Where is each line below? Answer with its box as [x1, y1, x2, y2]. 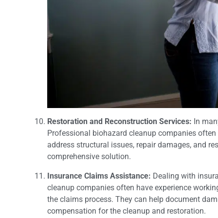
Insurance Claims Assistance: [47, 171, 153, 181]
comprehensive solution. [47, 152, 131, 162]
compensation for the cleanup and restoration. [47, 206, 206, 216]
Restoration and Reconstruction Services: [47, 117, 192, 127]
